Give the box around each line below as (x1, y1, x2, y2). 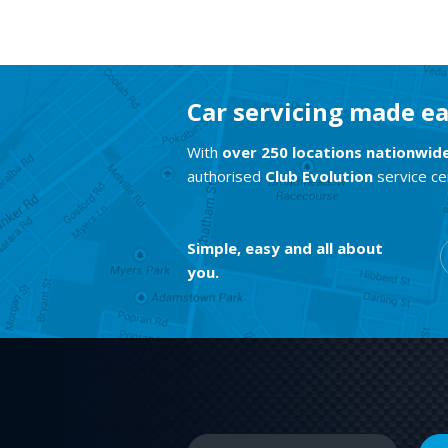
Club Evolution (265, 165, 373, 186)
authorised (187, 165, 265, 186)
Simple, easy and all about (187, 237, 383, 258)
